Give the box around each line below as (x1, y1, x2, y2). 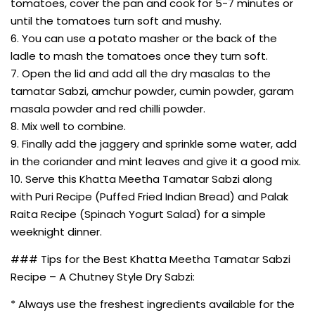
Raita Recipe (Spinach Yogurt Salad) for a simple (11, 206, 266, 221)
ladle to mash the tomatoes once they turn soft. (11, 48, 268, 63)
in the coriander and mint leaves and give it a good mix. (11, 153, 301, 169)
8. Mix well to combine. (11, 118, 126, 134)
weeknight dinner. (11, 224, 102, 239)
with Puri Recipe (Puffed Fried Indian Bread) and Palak (11, 188, 288, 204)
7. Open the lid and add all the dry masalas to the (11, 65, 271, 81)
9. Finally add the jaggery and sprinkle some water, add (11, 136, 297, 151)
